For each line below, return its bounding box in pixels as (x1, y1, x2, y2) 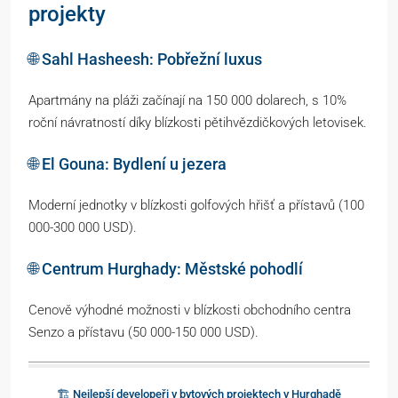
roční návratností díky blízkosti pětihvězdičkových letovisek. (28, 114, 367, 131)
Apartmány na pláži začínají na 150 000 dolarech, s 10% (28, 92, 346, 108)
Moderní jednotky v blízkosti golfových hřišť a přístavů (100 (28, 196, 364, 213)
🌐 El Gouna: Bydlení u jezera (28, 154, 227, 173)
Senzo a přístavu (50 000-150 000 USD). (28, 323, 259, 340)
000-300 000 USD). (28, 219, 137, 235)
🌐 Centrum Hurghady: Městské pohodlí (28, 259, 303, 278)
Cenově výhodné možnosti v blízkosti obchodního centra (28, 301, 351, 318)
